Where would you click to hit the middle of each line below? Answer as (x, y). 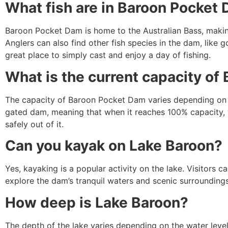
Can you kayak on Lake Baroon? (116, 146)
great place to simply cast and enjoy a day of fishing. (108, 55)
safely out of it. (34, 124)
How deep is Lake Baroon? (98, 202)
